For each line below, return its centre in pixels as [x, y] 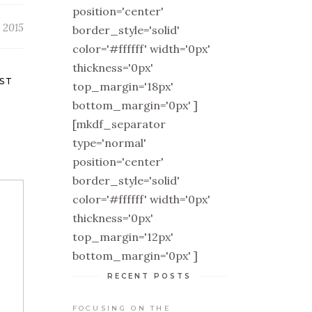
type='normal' [109, 142]
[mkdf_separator [119, 124]
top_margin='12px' [123, 236]
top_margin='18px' [123, 86]
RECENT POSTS [150, 276]
